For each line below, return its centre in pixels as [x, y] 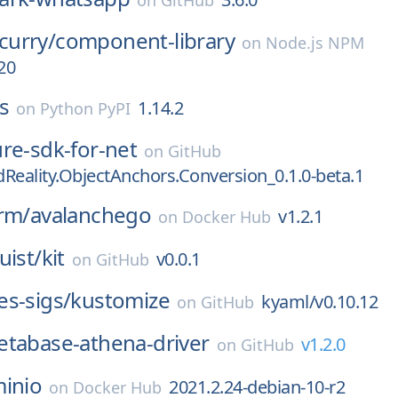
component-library [145, 40]
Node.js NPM [315, 43]
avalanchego [91, 215]
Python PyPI [85, 108]
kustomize [120, 300]
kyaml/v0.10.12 [320, 302]
